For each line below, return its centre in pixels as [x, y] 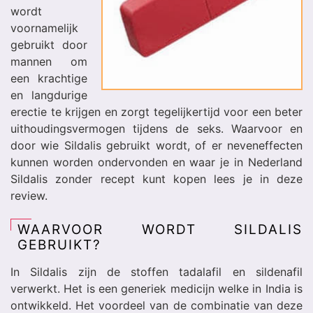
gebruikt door [49, 45]
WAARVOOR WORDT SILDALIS [160, 230]
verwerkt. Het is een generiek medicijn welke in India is [156, 289]
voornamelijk [44, 28]
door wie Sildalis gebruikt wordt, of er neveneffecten [156, 145]
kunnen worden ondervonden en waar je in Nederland [156, 162]
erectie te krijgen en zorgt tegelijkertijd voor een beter [156, 112]
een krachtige [49, 78]
